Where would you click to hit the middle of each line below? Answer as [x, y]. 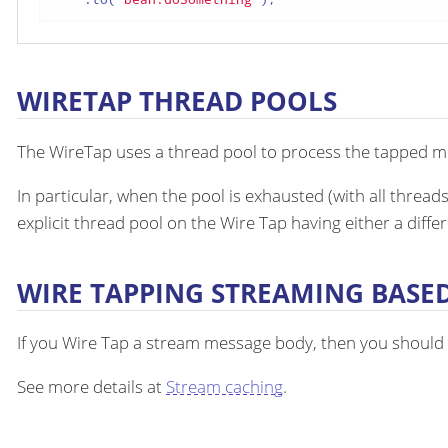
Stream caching [224, 387]
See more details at [91, 387]
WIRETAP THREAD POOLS [177, 101]
